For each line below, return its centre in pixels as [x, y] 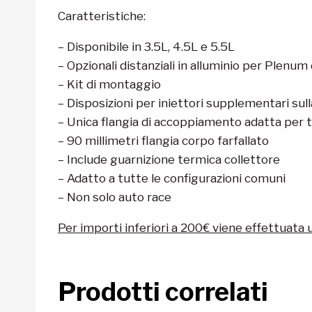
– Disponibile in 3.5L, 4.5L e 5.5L [146, 46]
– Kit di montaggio [109, 84]
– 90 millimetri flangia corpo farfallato [165, 140]
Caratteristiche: [102, 16]
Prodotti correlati [163, 291]
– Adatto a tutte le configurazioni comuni [172, 178]
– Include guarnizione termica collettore [170, 159]
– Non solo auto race [115, 197]
